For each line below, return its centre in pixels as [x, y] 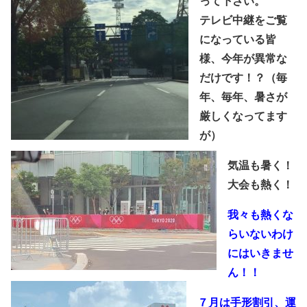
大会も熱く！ [260, 185]
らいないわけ [260, 234]
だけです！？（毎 [243, 78]
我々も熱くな [260, 215]
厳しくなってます [243, 116]
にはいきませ [260, 254]
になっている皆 [238, 40]
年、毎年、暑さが [243, 97]
